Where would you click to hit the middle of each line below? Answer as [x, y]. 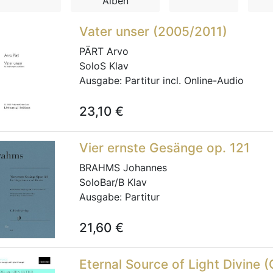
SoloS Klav [104, 66]
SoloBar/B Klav [113, 182]
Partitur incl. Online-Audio [184, 80]
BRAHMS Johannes [123, 168]
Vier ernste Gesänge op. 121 [165, 148]
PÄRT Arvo [104, 51]
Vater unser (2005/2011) [153, 31]
